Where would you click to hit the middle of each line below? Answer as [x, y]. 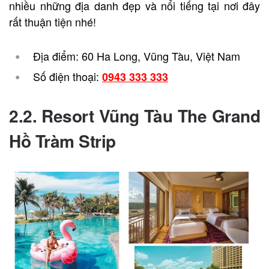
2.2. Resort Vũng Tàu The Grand [134, 115]
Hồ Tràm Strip [62, 141]
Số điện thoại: [68, 76]
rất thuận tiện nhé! [53, 21]
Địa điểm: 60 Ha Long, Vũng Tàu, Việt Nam [137, 56]
